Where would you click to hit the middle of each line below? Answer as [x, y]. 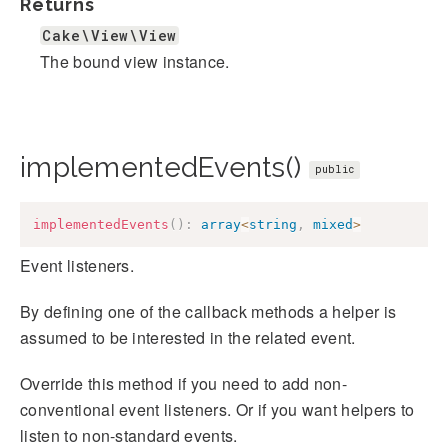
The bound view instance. [135, 61]
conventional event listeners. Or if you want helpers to [217, 410]
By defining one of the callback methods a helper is [208, 312]
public [334, 169]
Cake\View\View [110, 35]
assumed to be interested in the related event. [188, 338]
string [273, 224]
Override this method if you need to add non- [184, 384]
